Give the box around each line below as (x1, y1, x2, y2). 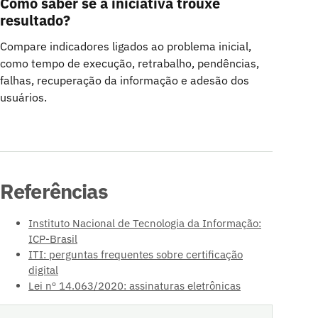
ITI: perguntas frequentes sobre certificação (28, 247, 243, 261)
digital (28, 263, 58, 277)
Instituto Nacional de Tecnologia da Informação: (28, 216, 261, 230)
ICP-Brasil (28, 231, 77, 246)
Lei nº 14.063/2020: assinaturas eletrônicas (28, 278, 241, 292)
